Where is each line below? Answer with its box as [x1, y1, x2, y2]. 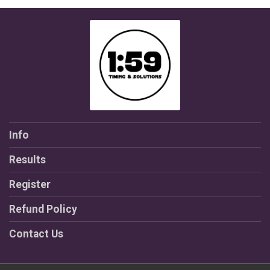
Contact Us [9, 228, 63, 240]
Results [9, 154, 46, 166]
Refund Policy [9, 203, 77, 215]
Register [9, 178, 51, 190]
